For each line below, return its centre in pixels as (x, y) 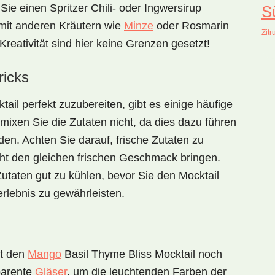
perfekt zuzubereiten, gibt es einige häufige (126, 104)
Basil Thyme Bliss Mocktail (128, 254)
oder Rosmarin (191, 26)
